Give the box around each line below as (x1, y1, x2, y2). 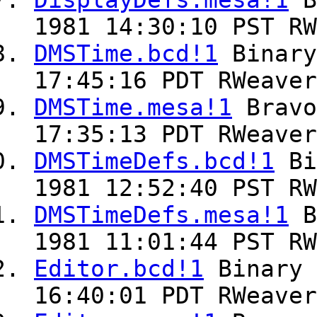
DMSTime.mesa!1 (34, 94, 232, 122)
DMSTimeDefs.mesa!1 (34, 202, 289, 229)
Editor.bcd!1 (34, 255, 204, 283)
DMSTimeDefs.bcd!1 (34, 148, 275, 175)
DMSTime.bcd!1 (34, 40, 218, 68)
